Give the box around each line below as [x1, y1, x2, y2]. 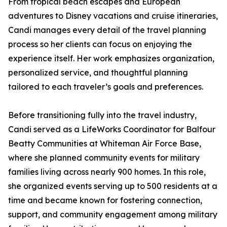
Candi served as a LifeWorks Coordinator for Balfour [8, 124, 215, 134]
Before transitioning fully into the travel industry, [8, 110, 197, 120]
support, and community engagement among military [8, 209, 217, 219]
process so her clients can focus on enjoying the [8, 39, 192, 49]
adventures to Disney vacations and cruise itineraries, [8, 11, 218, 21]
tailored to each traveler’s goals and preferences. [8, 82, 203, 92]
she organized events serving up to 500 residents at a [8, 181, 217, 191]
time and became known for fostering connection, [8, 195, 202, 205]
